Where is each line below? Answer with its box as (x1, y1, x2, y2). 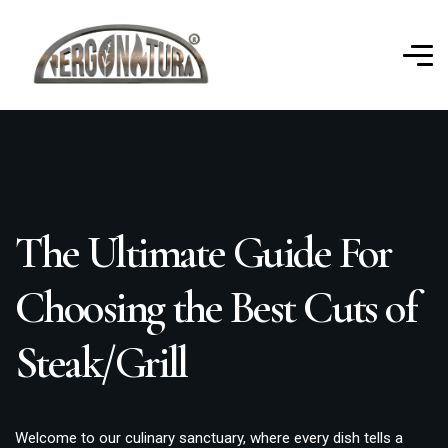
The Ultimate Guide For (15, 225, 391, 280)
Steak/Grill (15, 335, 187, 390)
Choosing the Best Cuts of (15, 280, 417, 335)
